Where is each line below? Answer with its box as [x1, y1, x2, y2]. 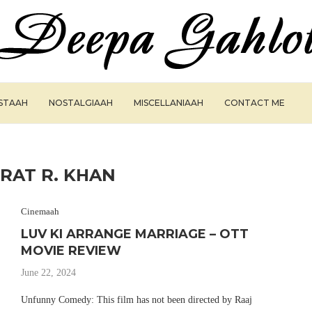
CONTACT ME [224, 97, 285, 108]
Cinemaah [20, 206, 59, 217]
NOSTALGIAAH [49, 97, 113, 108]
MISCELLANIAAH [134, 97, 203, 108]
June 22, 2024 [20, 267, 76, 278]
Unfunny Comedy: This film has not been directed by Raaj [20, 295, 252, 305]
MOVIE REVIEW [20, 243, 121, 258]
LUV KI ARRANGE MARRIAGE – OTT [20, 226, 249, 242]
